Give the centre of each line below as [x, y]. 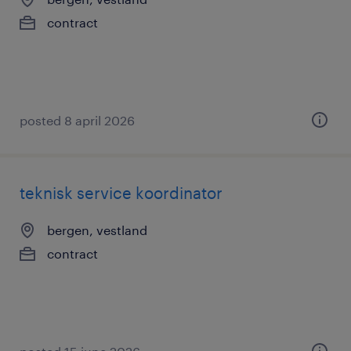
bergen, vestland [97, 230]
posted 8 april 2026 [77, 120]
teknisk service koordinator [121, 193]
